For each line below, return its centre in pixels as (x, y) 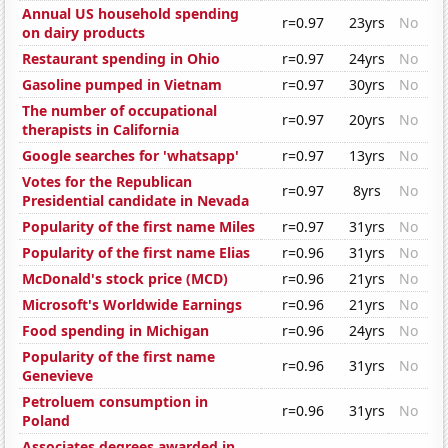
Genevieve (58, 376)
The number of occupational (120, 111)
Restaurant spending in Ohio (121, 59)
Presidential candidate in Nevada (136, 201)
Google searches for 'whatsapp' (131, 156)
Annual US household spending (131, 14)
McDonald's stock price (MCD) (125, 279)
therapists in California (101, 130)
